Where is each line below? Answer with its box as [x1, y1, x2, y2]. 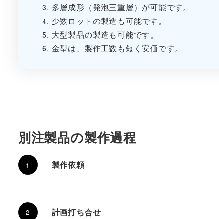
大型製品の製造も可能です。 [51, 28, 158, 40]
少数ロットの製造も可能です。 [51, 15, 167, 26]
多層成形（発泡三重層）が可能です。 [51, 1, 192, 13]
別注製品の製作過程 [18, 128, 136, 146]
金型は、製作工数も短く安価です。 [51, 42, 183, 54]
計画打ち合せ [51, 206, 101, 218]
